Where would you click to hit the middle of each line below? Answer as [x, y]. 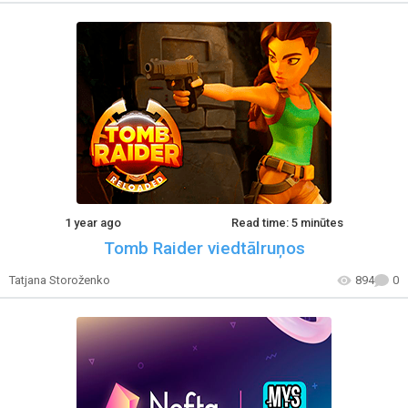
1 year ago [92, 222]
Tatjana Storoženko [60, 280]
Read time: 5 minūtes [288, 222]
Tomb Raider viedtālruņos [204, 248]
